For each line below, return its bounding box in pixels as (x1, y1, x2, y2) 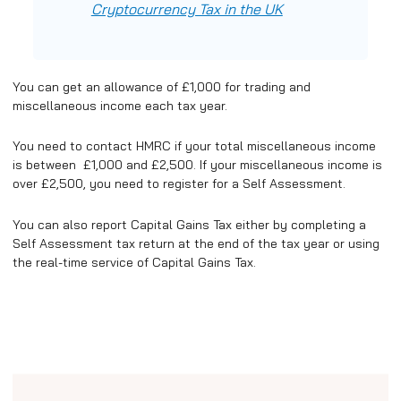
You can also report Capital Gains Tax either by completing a (13, 216, 366, 233)
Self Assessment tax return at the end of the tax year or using (13, 235, 380, 252)
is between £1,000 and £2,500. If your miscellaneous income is (13, 157, 382, 174)
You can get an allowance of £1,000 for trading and (13, 78, 311, 95)
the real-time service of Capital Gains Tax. (13, 253, 256, 270)
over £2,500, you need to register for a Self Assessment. (13, 175, 346, 192)
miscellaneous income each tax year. (13, 97, 227, 114)
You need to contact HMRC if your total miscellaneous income (13, 138, 376, 155)
